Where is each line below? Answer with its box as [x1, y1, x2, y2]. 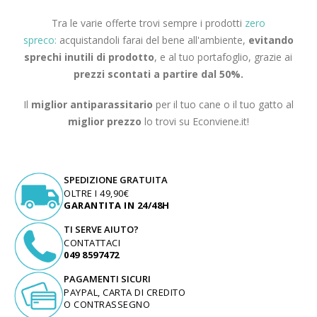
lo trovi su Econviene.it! [141, 114, 249, 128]
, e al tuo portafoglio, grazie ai [154, 50, 293, 64]
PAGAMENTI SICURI [64, 272, 151, 285]
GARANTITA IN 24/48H [64, 198, 170, 212]
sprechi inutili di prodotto [24, 50, 155, 64]
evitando [248, 33, 294, 47]
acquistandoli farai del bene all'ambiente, [56, 33, 248, 47]
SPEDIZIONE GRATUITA [64, 173, 168, 186]
